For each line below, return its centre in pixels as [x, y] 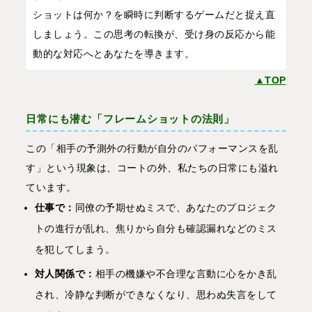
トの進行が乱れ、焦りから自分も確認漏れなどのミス [156, 229]
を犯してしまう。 [75, 250]
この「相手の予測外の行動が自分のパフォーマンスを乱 [152, 149]
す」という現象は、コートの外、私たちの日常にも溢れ [152, 168]
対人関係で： [65, 274]
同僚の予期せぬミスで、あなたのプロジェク [176, 208]
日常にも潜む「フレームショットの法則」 [131, 119]
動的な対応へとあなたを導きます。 [114, 54]
